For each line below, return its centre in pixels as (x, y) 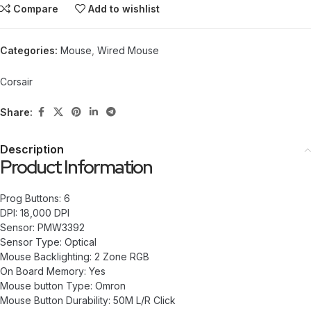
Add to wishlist (124, 9)
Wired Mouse (128, 51)
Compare (36, 9)
